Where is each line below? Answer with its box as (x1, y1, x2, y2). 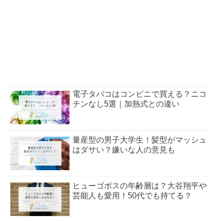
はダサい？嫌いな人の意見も (73, 145, 175, 154)
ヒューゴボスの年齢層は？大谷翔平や (73, 182, 207, 190)
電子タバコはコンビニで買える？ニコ (73, 89, 207, 98)
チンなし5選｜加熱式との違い (73, 99, 180, 108)
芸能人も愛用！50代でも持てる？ (73, 191, 192, 200)
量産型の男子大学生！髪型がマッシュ (73, 135, 207, 144)
